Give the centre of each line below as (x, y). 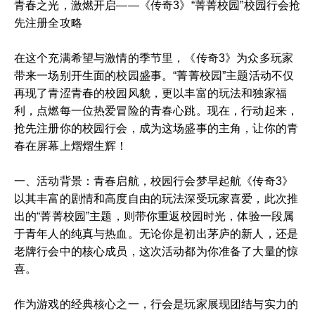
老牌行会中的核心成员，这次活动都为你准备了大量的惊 (156, 251)
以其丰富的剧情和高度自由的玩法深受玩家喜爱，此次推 (156, 199)
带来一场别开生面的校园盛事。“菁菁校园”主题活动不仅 (154, 76)
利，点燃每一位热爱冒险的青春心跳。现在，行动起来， (156, 111)
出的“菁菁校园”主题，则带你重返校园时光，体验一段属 (154, 216)
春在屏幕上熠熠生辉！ (71, 146)
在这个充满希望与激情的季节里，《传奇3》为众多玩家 (154, 58)
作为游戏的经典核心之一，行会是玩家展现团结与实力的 (156, 304)
